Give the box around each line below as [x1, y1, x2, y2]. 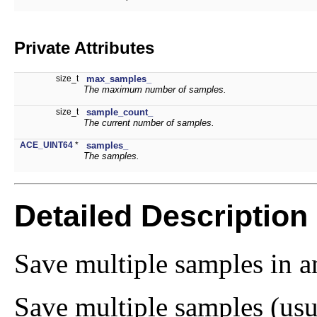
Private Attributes [14, 38, 154, 57]
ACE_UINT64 [20, 139, 73, 150]
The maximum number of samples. [83, 83, 226, 95]
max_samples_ [86, 73, 151, 84]
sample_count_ [86, 106, 153, 117]
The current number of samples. [83, 117, 214, 128]
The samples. [83, 150, 139, 161]
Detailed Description [14, 198, 308, 233]
